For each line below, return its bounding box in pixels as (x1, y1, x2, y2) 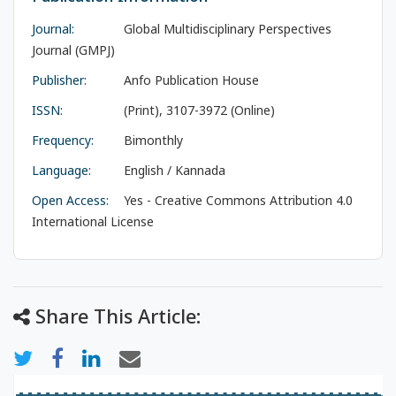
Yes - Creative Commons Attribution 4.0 (120, 192, 353, 209)
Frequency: (32, 132, 94, 148)
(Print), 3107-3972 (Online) (120, 102, 275, 118)
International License (32, 213, 154, 230)
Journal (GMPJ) (32, 42, 115, 58)
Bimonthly (120, 132, 183, 148)
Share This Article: (30, 303, 201, 329)
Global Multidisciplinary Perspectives (120, 20, 331, 37)
